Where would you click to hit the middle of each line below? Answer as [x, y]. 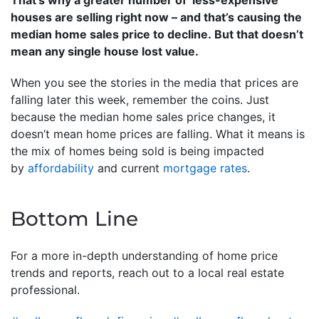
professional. [45, 290]
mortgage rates [205, 168]
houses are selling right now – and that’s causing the [156, 17]
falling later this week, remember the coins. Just [140, 100]
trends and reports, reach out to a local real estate [147, 273]
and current [129, 168]
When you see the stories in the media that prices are [155, 83]
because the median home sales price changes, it [143, 117]
